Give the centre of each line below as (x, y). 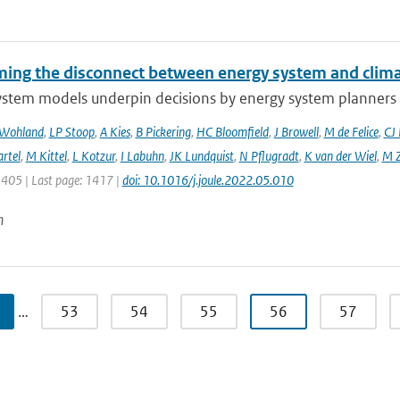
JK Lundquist (201, 156)
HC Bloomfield (232, 132)
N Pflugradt (269, 156)
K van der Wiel (340, 156)
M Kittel (46, 156)
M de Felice (351, 132)
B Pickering (163, 132)
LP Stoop (71, 132)
